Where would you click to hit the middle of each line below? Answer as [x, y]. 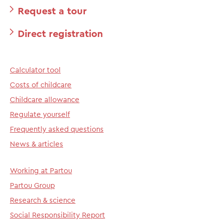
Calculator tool [35, 70]
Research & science [43, 200]
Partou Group [32, 185]
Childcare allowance [45, 99]
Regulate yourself [40, 114]
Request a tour [52, 10]
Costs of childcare [41, 84]
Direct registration [60, 33]
